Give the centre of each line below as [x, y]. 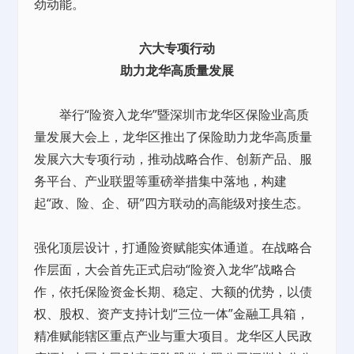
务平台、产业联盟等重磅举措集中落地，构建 [161, 181]
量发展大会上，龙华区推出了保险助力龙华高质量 [173, 137]
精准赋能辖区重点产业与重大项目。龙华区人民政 [173, 336]
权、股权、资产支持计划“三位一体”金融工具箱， [172, 314]
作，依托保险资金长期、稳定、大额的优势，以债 [173, 292]
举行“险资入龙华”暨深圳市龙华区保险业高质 [172, 115]
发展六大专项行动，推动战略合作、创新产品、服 [173, 159]
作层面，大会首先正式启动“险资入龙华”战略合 [166, 269]
